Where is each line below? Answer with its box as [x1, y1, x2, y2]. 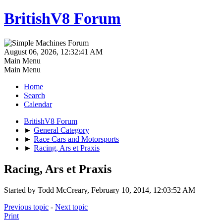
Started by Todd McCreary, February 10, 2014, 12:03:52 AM [4, 185, 195, 194]
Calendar [24, 100, 52, 109]
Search [24, 91, 45, 100]
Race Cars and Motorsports [34, 134, 119, 143]
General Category [34, 125, 89, 134]
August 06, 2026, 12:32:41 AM [4, 47, 103, 56]
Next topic [55, 202, 88, 211]
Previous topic [4, 202, 49, 211]
